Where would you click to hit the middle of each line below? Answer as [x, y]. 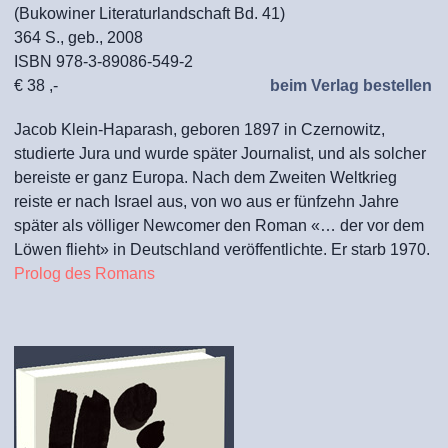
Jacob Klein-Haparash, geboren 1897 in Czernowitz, [199, 129]
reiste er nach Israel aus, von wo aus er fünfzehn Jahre [206, 201]
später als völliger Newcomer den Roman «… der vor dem [219, 225]
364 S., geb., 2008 [78, 37]
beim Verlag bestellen [349, 85]
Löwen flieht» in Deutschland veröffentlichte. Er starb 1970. [222, 249]
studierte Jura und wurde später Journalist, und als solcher [220, 153]
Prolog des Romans [84, 273]
